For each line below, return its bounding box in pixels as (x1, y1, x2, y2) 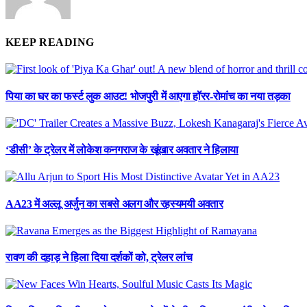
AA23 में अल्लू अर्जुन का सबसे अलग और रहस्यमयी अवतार (5, 197, 223, 210)
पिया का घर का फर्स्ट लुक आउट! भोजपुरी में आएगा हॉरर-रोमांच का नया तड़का (5, 90, 291, 102)
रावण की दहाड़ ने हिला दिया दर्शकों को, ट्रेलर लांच (5, 251, 193, 264)
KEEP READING (5, 36, 95, 49)
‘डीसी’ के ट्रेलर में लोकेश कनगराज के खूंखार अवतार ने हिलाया (5, 144, 239, 156)
